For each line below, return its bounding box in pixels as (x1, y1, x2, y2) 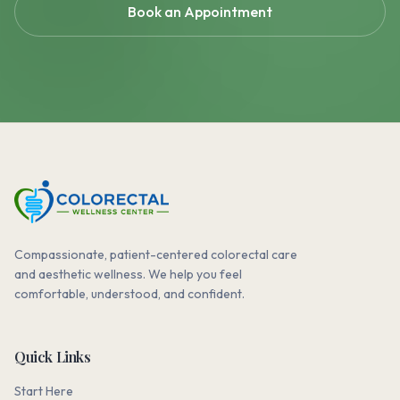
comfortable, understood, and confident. (14, 286, 245, 302)
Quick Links (14, 347, 91, 366)
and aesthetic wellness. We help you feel (14, 266, 242, 282)
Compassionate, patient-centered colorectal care (14, 246, 297, 262)
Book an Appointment (128, 3, 272, 21)
